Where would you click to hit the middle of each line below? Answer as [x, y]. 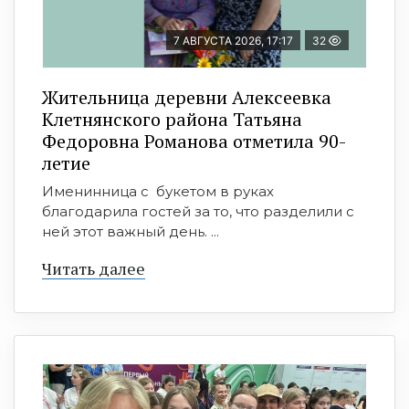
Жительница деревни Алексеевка [187, 98]
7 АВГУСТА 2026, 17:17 [233, 41]
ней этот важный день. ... [131, 232]
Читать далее [94, 269]
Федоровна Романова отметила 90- [194, 142]
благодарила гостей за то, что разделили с [198, 212]
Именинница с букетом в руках [158, 192]
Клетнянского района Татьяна [172, 120]
